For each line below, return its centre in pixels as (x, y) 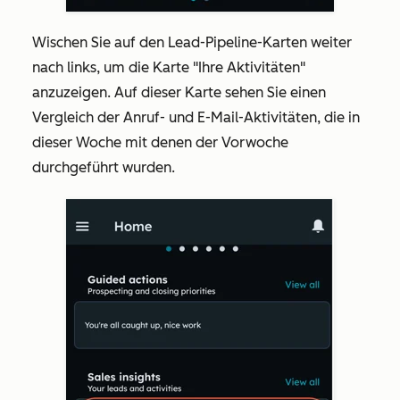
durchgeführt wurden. (104, 167)
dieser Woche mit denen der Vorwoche (160, 142)
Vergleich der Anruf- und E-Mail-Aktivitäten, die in (196, 117)
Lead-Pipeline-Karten (239, 42)
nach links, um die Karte (112, 67)
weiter (331, 42)
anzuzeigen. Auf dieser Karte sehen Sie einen (179, 92)
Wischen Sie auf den (100, 42)
